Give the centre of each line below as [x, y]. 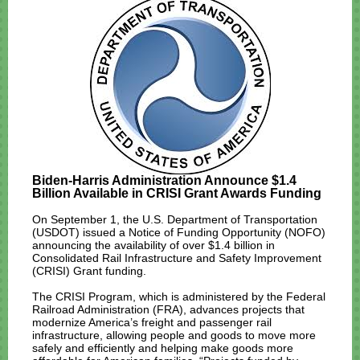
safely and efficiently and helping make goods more [163, 348]
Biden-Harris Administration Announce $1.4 [164, 180]
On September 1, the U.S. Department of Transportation [175, 219]
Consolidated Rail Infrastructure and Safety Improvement [177, 258]
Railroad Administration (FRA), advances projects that [168, 309]
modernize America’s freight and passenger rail [152, 322]
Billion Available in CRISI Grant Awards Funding [177, 193]
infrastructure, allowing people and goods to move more [174, 335]
